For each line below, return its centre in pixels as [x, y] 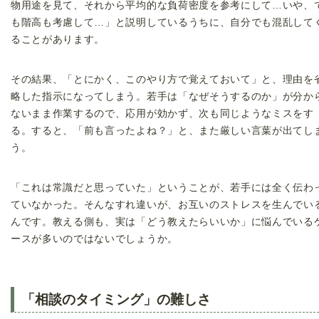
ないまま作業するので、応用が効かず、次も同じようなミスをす [162, 114]
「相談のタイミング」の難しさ [116, 299]
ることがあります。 [58, 40]
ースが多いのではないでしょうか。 [94, 239]
